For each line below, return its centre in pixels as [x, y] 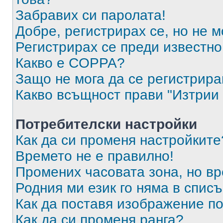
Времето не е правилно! [95, 156]
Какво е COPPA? [70, 63]
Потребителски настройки [106, 124]
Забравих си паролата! [91, 15]
